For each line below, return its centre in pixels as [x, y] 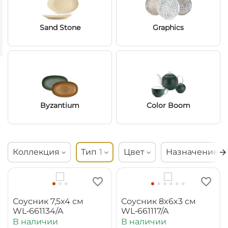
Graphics [168, 27]
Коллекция [36, 152]
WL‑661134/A [38, 211]
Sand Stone [60, 27]
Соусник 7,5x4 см [48, 201]
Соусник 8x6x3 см [158, 201]
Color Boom [168, 105]
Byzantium [60, 105]
